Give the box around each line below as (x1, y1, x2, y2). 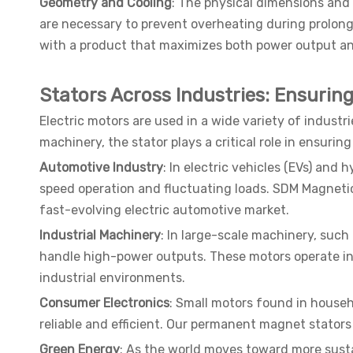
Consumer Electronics (39, 295, 169, 311)
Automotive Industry (39, 160, 163, 176)
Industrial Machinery (39, 228, 161, 243)
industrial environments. (39, 270, 185, 286)
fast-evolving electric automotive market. (39, 203, 289, 218)
